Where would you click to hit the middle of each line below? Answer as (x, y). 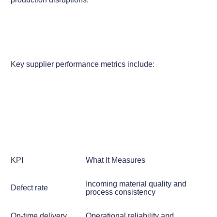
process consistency (120, 192)
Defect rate (30, 188)
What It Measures (115, 160)
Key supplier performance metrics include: (83, 64)
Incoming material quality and (136, 184)
